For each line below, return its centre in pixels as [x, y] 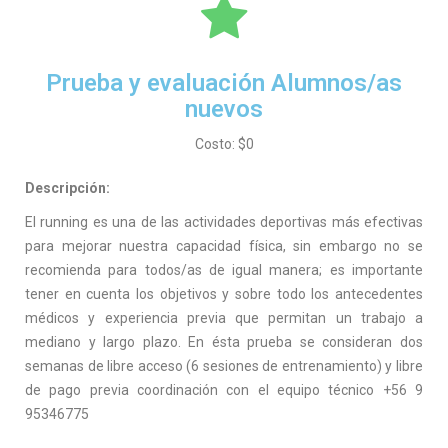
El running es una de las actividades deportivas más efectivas [224, 222]
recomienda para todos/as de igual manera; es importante [224, 270]
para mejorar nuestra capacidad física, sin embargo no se [224, 246]
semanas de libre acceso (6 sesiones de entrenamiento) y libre [224, 366]
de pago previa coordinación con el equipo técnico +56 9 [224, 390]
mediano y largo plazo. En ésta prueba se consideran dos [224, 342]
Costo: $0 [224, 144]
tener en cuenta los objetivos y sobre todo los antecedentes [224, 294]
